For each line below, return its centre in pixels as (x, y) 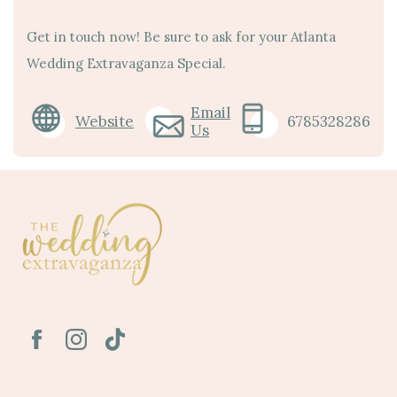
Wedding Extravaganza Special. (126, 63)
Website (105, 121)
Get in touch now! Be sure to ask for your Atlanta (181, 36)
